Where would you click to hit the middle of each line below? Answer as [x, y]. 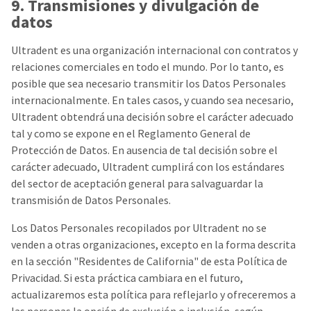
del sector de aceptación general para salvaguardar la [137, 183]
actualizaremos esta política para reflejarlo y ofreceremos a [153, 294]
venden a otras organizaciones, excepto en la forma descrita [153, 244]
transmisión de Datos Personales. [91, 200]
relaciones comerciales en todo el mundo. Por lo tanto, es [148, 67]
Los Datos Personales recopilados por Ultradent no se [139, 228]
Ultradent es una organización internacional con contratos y [154, 50]
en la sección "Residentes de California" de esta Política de [149, 261]
